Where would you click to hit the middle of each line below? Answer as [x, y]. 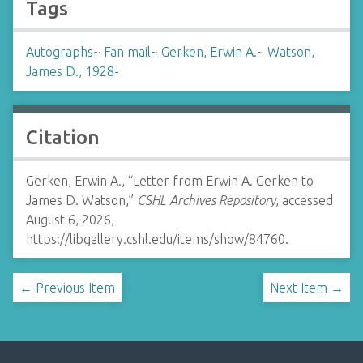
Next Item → [307, 288]
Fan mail [127, 52]
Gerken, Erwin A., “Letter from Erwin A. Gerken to [170, 181]
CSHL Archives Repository [206, 200]
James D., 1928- [73, 71]
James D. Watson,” [81, 200]
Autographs [60, 52]
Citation [63, 137]
